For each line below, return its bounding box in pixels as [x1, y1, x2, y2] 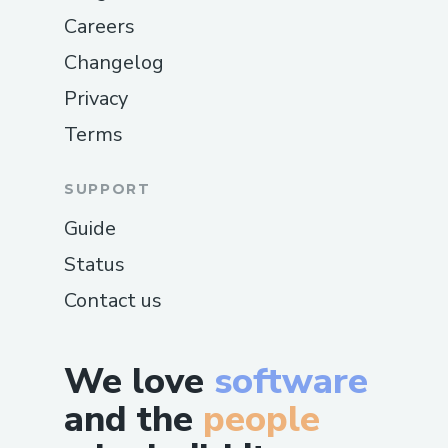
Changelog [64, 49, 164, 77]
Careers [64, 13, 135, 41]
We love [64, 357, 214, 407]
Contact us [64, 287, 162, 315]
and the [64, 395, 193, 445]
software [214, 357, 368, 407]
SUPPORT [64, 180, 151, 199]
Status [64, 251, 125, 279]
